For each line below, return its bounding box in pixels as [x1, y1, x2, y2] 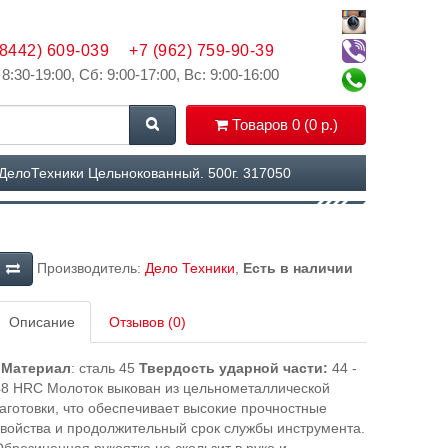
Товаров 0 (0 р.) [231, 116, 338, 133]
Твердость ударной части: [138, 360, 328, 376]
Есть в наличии [242, 259, 353, 276]
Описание [8, 314, 75, 330]
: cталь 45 [70, 360, 139, 376]
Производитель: [32, 259, 145, 276]
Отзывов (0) [108, 314, 186, 330]
